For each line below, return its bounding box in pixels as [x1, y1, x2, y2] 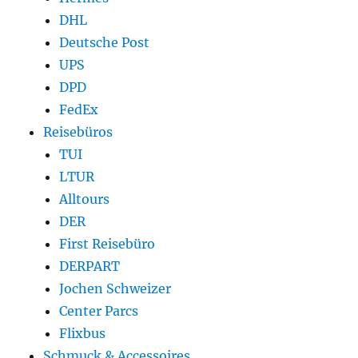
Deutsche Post [59, 34, 150, 51]
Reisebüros [43, 124, 113, 141]
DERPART [59, 258, 121, 275]
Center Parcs [59, 303, 139, 320]
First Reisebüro [59, 236, 156, 253]
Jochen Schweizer [59, 280, 172, 297]
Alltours [59, 191, 110, 208]
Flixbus [59, 325, 106, 342]
